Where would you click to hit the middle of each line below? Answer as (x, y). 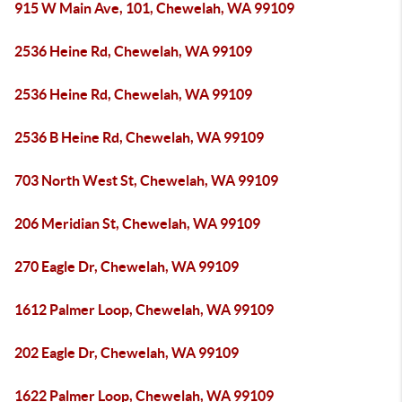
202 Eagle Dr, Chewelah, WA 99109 (127, 353)
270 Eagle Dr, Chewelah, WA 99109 (127, 267)
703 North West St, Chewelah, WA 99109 (146, 180)
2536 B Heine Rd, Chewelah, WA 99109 (139, 137)
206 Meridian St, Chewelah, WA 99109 (137, 223)
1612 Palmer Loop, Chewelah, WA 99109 (144, 310)
